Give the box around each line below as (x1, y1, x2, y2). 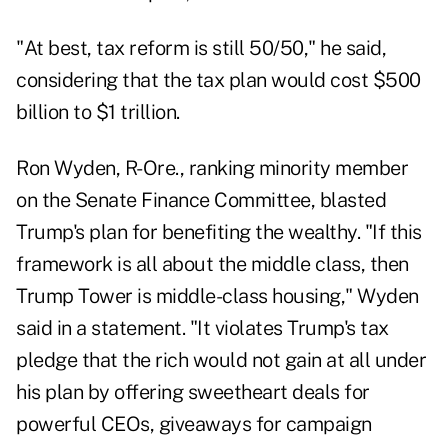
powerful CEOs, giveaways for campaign (16, 412, 372, 437)
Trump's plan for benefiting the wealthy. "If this (16, 220, 422, 245)
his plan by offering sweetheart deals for (16, 380, 370, 405)
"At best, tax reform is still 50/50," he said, (16, 36, 386, 61)
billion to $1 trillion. (16, 100, 180, 125)
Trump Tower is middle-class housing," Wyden (16, 284, 419, 309)
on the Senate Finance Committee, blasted (16, 188, 386, 213)
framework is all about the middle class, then (16, 252, 409, 277)
